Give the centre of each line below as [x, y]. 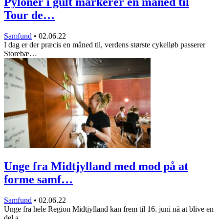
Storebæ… [21, 53]
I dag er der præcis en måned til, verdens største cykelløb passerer [105, 44]
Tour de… [29, 15]
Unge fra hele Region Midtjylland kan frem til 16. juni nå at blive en [109, 209]
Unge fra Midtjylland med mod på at [96, 166]
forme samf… [38, 179]
